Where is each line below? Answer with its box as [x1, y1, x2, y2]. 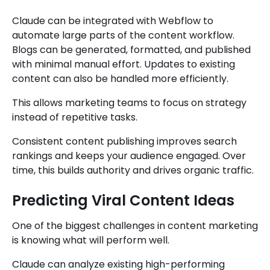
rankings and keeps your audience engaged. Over [12, 149, 246, 163]
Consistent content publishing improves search [12, 134, 237, 149]
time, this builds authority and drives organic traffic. [12, 163, 254, 178]
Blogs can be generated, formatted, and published [12, 43, 251, 57]
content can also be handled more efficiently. [12, 72, 228, 86]
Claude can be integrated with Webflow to [12, 14, 213, 28]
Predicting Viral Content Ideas [12, 190, 234, 211]
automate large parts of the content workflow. [12, 28, 234, 43]
